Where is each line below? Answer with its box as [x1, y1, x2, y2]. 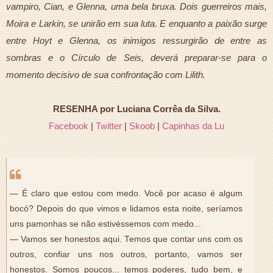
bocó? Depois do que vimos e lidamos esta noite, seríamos [10, 204, 243, 213]
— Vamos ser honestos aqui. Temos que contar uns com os [10, 234, 243, 244]
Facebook [49, 120, 88, 131]
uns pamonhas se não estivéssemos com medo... [10, 219, 201, 229]
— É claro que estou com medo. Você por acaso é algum [10, 188, 243, 198]
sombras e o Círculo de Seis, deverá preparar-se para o [6, 52, 267, 63]
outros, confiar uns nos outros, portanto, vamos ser [10, 249, 243, 259]
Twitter [96, 120, 122, 131]
